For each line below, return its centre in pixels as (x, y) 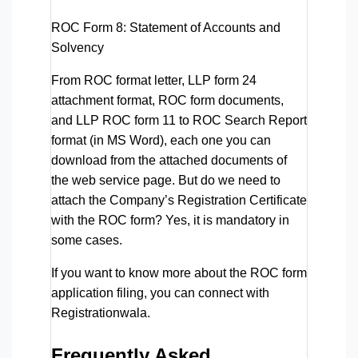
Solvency (78, 47)
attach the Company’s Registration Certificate (179, 200)
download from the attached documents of (169, 160)
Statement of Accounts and (203, 27)
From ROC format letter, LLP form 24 (154, 80)
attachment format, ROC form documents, (167, 100)
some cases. (87, 240)
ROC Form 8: (89, 27)
